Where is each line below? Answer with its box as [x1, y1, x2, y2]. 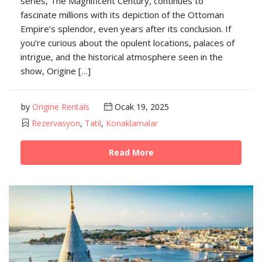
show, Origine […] [20, 64, 91, 77]
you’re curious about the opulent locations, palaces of [20, 36, 235, 49]
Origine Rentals [32, 101, 89, 112]
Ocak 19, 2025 [112, 101, 169, 112]
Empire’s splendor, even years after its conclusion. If [20, 22, 231, 35]
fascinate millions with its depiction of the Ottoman [20, 8, 224, 20]
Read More [108, 146, 154, 158]
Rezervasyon [32, 117, 80, 129]
